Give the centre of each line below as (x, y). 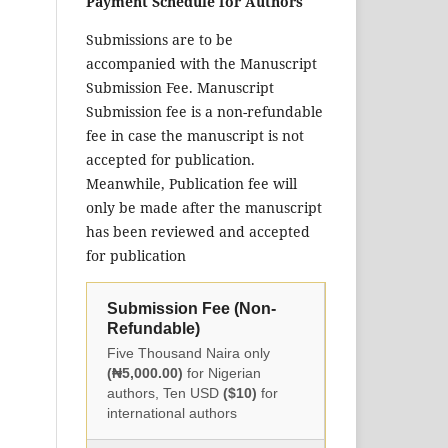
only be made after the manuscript (204, 208)
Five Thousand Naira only (188, 353)
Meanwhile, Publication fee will (191, 184)
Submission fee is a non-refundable (204, 112)
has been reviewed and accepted (198, 232)
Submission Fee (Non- (191, 309)
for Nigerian (222, 373)
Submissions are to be (159, 40)
